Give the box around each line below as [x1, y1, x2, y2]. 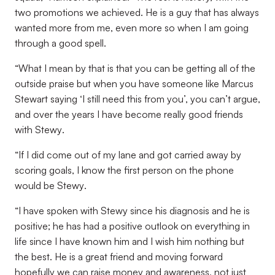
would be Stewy [15, 179, 84, 192]
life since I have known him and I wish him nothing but [15, 235, 244, 247]
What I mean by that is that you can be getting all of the [18, 62, 255, 74]
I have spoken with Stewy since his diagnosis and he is [18, 204, 250, 217]
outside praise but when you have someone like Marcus [15, 77, 254, 90]
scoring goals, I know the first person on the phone [15, 164, 234, 176]
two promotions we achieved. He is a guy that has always [15, 6, 259, 18]
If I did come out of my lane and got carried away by [18, 149, 241, 161]
